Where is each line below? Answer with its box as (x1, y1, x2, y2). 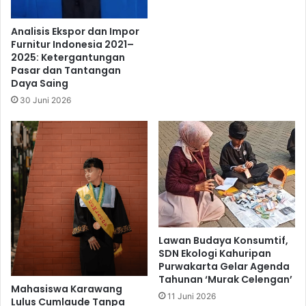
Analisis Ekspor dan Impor (11, 24, 139, 38)
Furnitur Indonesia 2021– (11, 37, 134, 51)
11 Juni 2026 (167, 291, 216, 302)
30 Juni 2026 (20, 94, 71, 105)
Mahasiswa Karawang (11, 281, 122, 296)
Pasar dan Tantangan (11, 63, 121, 77)
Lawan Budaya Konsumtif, (158, 234, 288, 248)
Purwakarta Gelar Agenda (158, 260, 290, 274)
